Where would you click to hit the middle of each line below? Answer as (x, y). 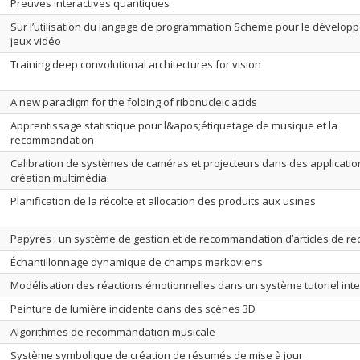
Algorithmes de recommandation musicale (113, 332)
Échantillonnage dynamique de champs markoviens (137, 262)
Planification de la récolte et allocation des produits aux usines (163, 201)
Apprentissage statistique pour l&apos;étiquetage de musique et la (174, 125)
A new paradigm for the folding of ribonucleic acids (134, 102)
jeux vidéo (36, 41)
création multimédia (59, 178)
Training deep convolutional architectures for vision (136, 64)
